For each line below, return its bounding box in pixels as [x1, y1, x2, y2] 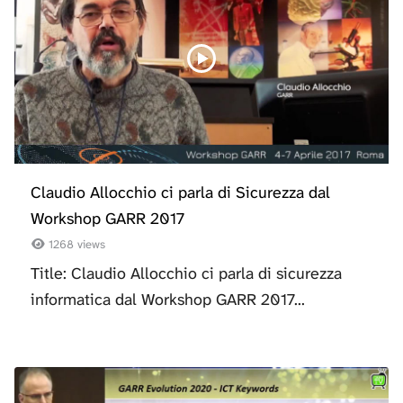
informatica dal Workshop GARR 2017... [31, 289, 305, 311]
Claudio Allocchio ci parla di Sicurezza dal [31, 181, 330, 203]
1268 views [45, 237, 106, 253]
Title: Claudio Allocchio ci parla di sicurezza [31, 263, 342, 285]
